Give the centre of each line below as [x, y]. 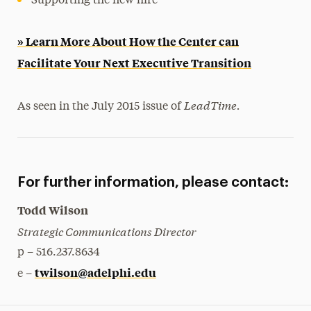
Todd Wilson [52, 210]
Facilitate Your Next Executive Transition [134, 62]
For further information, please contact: [153, 183]
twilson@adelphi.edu [95, 272]
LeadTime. [212, 104]
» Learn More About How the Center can [128, 41]
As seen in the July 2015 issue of [100, 107]
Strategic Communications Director [106, 231]
